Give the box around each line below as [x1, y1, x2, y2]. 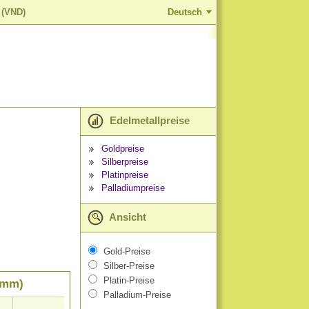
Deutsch [168, 7, 202, 17]
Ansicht [107, 211, 146, 223]
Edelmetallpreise [107, 114, 190, 126]
